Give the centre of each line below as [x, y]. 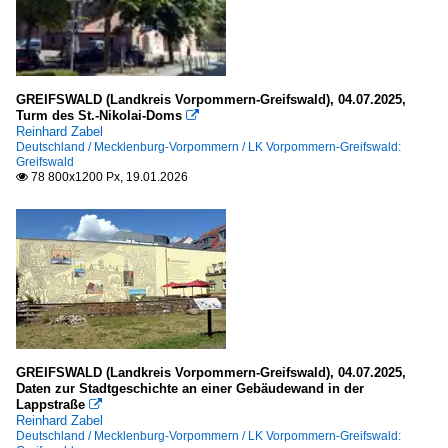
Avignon [114, 42]
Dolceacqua [124, 331]
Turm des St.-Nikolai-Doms [99, 115]
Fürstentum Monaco [106, 123]
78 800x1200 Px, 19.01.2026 [108, 177]
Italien [65, 253]
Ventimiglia [123, 390]
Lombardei [106, 436]
